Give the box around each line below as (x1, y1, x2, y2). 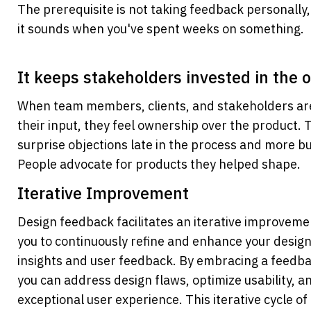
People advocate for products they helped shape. (17, 156, 301, 173)
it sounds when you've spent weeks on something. (17, 21, 304, 37)
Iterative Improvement (17, 183, 189, 204)
